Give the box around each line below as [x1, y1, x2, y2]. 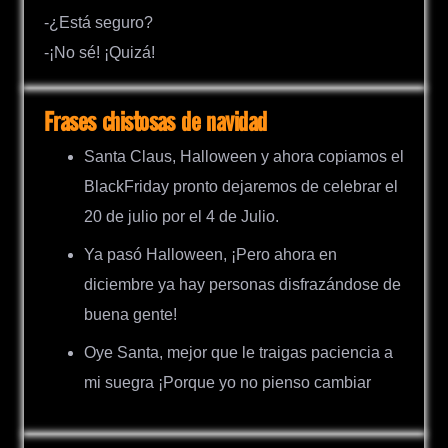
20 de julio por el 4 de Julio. [84, 208, 279, 226]
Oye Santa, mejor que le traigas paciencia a [84, 344, 393, 362]
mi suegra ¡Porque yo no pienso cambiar [84, 374, 371, 392]
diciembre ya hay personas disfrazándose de [84, 276, 401, 294]
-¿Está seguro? [44, 14, 153, 32]
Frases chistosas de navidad [44, 109, 267, 139]
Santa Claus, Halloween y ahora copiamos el [84, 148, 404, 166]
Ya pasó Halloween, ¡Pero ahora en [84, 246, 337, 264]
